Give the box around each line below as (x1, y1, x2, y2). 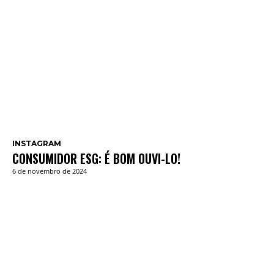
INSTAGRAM (12, 139, 61, 149)
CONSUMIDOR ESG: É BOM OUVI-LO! (12, 149, 180, 168)
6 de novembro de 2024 (12, 166, 87, 176)
